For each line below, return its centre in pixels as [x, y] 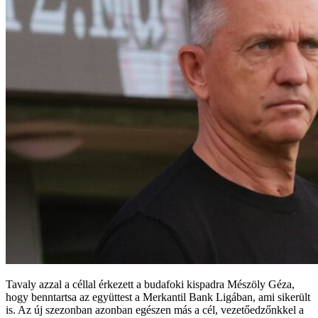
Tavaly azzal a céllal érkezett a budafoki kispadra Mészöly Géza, [150, 284]
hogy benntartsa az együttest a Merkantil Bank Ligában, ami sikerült [158, 297]
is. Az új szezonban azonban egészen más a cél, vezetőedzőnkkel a [155, 309]
